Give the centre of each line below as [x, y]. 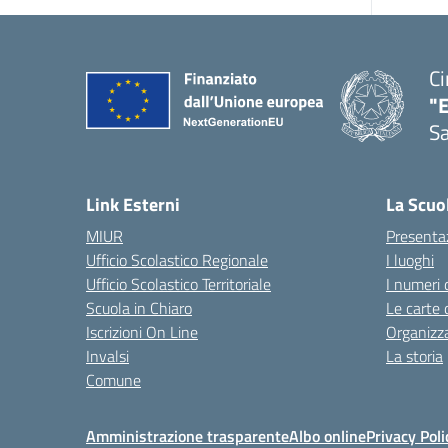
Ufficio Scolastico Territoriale [178, 284]
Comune [113, 380]
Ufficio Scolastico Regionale [177, 260]
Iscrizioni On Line [142, 332]
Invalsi [107, 356]
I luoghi [410, 260]
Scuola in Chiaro [139, 308]
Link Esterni [133, 204]
